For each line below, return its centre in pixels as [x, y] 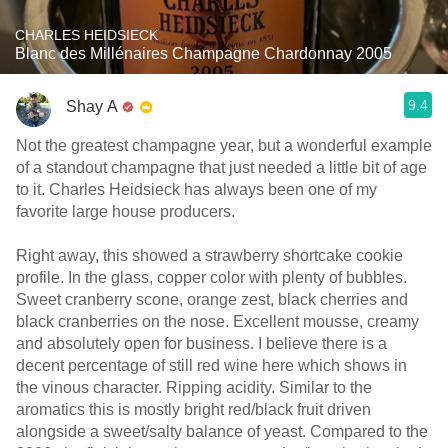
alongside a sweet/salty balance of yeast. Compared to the [222, 431]
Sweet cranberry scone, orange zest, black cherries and [212, 299]
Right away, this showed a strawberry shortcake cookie [209, 255]
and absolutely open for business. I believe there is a [201, 343]
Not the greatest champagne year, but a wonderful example [224, 145]
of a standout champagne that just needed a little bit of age [221, 167]
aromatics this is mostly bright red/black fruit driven [193, 409]
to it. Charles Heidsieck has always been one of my [196, 189]
